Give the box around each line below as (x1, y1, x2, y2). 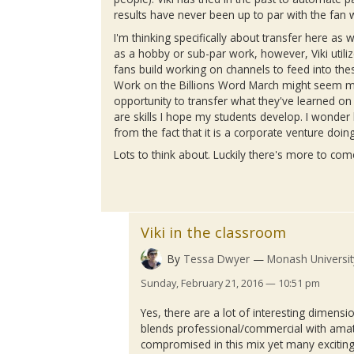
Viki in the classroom (141, 222, 287, 243)
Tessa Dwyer (183, 250, 250, 266)
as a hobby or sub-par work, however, (114, 45, 312, 61)
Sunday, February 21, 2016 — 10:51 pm (141, 276, 321, 291)
